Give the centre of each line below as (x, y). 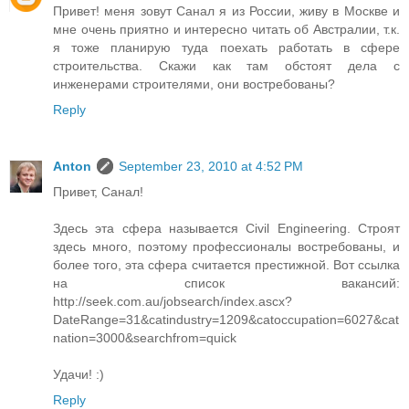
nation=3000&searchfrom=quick (145, 338)
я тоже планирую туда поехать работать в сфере (226, 48)
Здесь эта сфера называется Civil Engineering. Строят (226, 229)
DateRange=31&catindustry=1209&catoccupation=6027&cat (226, 320)
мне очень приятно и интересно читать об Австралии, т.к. (226, 30)
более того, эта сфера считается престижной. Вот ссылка (226, 265)
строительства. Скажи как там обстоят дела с (226, 66)
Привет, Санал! (98, 192)
